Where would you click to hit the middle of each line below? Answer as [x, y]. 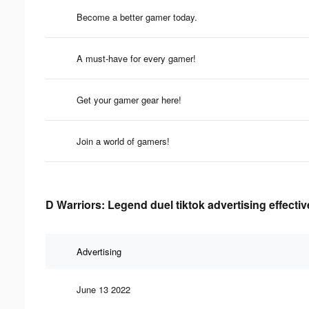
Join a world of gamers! [123, 141]
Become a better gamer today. [137, 17]
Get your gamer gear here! [129, 99]
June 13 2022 [103, 289]
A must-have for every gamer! [136, 58]
